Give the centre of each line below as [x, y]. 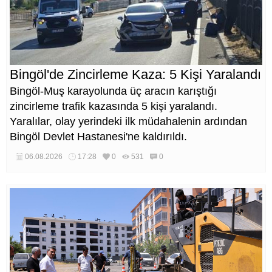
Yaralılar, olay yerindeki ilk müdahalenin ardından [128, 121]
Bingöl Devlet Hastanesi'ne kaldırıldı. [98, 136]
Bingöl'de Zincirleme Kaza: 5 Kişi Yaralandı [135, 74]
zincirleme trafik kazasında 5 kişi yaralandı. [114, 106]
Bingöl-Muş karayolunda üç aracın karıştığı [113, 91]
